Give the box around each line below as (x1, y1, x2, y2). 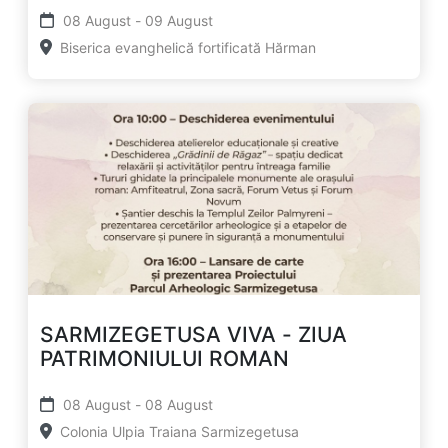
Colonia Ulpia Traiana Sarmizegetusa (60, 422, 299, 440)
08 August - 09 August (167, 11, 213, 29)
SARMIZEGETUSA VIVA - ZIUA (40, 321, 347, 347)
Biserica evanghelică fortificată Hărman (60, 38, 316, 56)
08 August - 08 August (167, 395, 213, 413)
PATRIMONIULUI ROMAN (40, 345, 289, 371)
